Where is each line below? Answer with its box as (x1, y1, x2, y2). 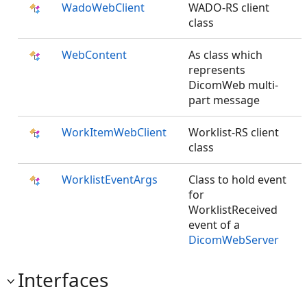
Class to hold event (188, 172, 286, 187)
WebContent (62, 47, 127, 62)
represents (188, 62, 245, 77)
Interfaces (18, 267, 108, 293)
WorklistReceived (188, 202, 278, 217)
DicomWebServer (188, 232, 279, 247)
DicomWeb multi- (188, 77, 278, 93)
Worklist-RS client (188, 125, 279, 140)
